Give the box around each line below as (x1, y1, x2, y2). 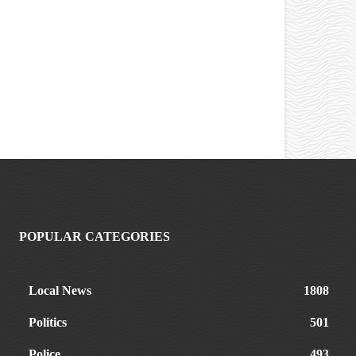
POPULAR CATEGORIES (19, 229, 170, 243)
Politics (29, 315, 67, 329)
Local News (29, 283, 91, 297)
